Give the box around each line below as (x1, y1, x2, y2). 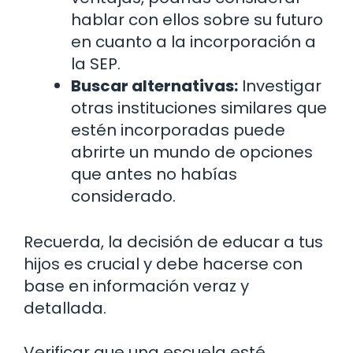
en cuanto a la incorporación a (71, 30, 316, 53)
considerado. (71, 184, 176, 207)
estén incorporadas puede (71, 118, 285, 141)
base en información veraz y (24, 274, 249, 297)
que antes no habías (71, 162, 237, 185)
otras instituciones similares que (71, 96, 327, 119)
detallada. (24, 296, 106, 319)
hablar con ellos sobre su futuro (71, 8, 323, 31)
